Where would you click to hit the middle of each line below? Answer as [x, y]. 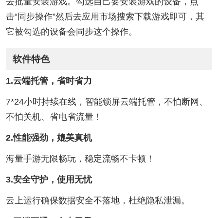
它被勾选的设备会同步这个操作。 [71, 32]
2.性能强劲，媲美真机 [49, 137]
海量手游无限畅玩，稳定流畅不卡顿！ [80, 158]
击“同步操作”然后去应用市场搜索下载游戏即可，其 [105, 17]
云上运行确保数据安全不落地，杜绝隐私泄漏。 [98, 200]
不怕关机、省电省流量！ [54, 117]
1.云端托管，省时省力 [49, 81]
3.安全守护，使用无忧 [49, 179]
